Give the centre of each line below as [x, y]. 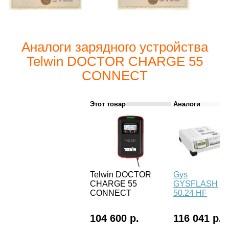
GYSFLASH [196, 184]
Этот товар [108, 104]
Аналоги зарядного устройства [114, 47]
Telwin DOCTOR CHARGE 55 [114, 61]
